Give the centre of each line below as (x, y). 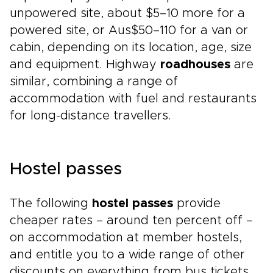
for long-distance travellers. (90, 116)
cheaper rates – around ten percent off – (131, 221)
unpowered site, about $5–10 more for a (127, 13)
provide (197, 204)
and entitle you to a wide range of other (127, 255)
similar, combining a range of (94, 82)
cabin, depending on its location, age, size (131, 48)
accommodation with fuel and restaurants (133, 99)
